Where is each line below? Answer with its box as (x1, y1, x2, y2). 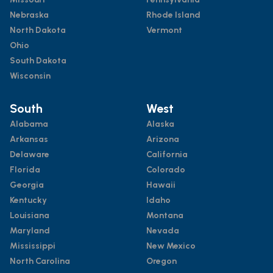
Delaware (10, 149, 49, 160)
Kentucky (10, 194, 47, 205)
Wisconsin (10, 70, 51, 81)
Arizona (146, 133, 179, 144)
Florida (10, 164, 40, 175)
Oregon (146, 255, 177, 266)
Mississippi (10, 240, 55, 251)
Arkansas (10, 133, 48, 144)
